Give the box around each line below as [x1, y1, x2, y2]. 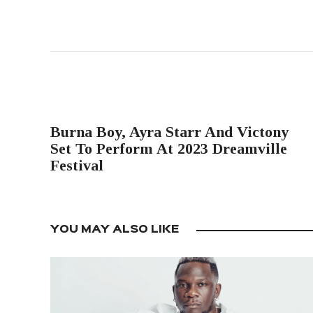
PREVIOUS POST [64, 106, 141, 114]
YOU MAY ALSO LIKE [50, 225, 179, 235]
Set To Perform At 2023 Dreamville [50, 140, 287, 158]
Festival [50, 156, 103, 175]
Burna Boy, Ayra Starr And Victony [50, 123, 289, 141]
